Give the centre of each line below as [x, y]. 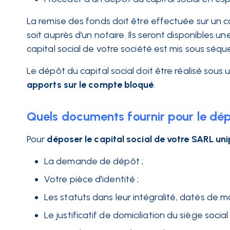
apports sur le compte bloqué [90, 85]
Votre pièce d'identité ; [92, 179]
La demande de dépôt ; [94, 161]
